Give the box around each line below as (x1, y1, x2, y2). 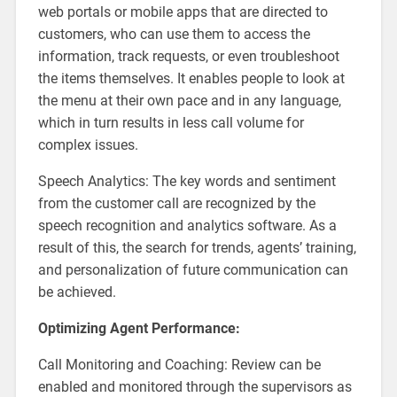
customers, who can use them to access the (37, 25, 310, 43)
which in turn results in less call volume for (37, 113, 304, 131)
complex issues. (37, 136, 138, 153)
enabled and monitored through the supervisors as (37, 378, 352, 395)
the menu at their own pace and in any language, (37, 91, 341, 109)
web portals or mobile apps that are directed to (37, 3, 328, 20)
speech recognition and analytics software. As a (37, 216, 337, 234)
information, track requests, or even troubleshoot (37, 47, 339, 65)
